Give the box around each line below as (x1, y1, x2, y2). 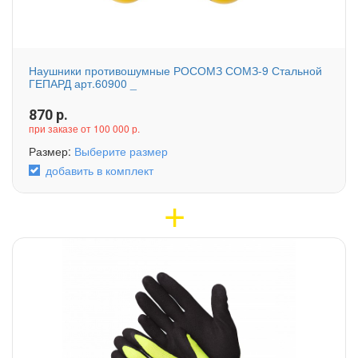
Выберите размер (74, 143, 168, 160)
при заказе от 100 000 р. (29, 121, 140, 136)
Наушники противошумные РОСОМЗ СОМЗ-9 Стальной (29, 62, 322, 79)
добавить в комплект (46, 162, 153, 179)
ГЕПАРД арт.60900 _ (29, 75, 137, 92)
